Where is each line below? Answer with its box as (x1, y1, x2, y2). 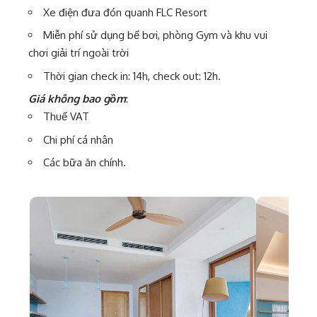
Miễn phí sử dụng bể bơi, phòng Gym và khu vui (43, 28, 267, 42)
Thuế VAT (43, 110, 89, 123)
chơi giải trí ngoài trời (28, 46, 129, 59)
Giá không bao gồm (28, 92, 126, 105)
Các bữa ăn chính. (43, 156, 126, 169)
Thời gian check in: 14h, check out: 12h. (43, 69, 221, 83)
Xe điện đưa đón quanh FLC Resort (43, 5, 207, 19)
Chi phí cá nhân (43, 132, 113, 146)
